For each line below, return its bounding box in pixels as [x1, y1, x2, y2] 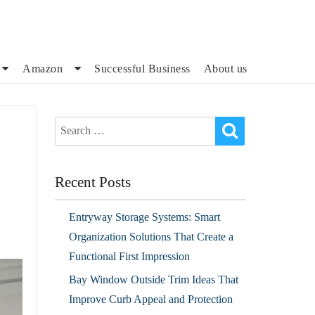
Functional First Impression [68, 250, 190, 262]
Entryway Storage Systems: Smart [68, 210, 220, 223]
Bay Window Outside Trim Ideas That [68, 273, 238, 285]
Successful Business [94, 62, 191, 75]
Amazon [22, 62, 63, 75]
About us [203, 62, 247, 75]
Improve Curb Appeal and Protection [68, 292, 233, 305]
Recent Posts [54, 173, 131, 191]
